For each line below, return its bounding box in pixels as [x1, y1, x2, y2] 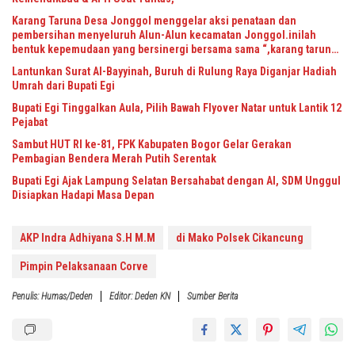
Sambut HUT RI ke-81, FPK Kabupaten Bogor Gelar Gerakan [12, 138, 292, 151]
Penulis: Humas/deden [12, 291, 93, 302]
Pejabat [12, 116, 48, 128]
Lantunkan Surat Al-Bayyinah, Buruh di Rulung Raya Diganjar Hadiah [12, 65, 337, 78]
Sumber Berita [187, 291, 238, 302]
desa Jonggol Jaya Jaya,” [12, 57, 135, 70]
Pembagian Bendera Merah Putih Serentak [12, 152, 216, 165]
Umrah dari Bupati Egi [12, 79, 115, 92]
